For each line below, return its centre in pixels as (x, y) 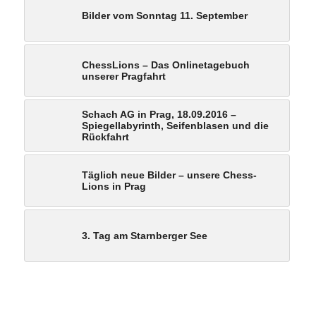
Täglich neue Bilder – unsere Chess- (169, 175)
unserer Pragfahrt (123, 77)
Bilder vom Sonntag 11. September (164, 16)
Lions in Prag (114, 187)
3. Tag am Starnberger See (144, 236)
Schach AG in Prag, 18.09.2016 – (159, 115)
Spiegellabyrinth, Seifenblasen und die (175, 126)
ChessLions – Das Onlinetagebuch (165, 65)
